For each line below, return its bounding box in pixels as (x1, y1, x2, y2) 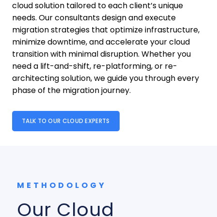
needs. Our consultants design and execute (12, 12, 176, 23)
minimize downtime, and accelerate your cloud (12, 36, 190, 47)
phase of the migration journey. (12, 84, 131, 96)
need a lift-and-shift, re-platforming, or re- (12, 60, 177, 72)
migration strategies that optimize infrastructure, (12, 24, 200, 35)
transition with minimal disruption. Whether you (12, 48, 191, 60)
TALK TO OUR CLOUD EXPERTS (22, 116, 110, 125)
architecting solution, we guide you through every (12, 72, 199, 84)
